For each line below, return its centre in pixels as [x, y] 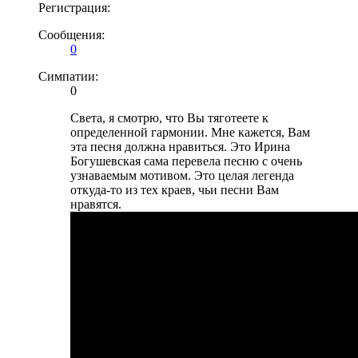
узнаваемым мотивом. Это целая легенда [182, 176]
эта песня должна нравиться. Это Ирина [180, 147]
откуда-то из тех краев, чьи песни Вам [175, 190]
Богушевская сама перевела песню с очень [186, 161]
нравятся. [96, 205]
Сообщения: [72, 35]
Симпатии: [68, 77]
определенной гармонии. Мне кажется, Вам [190, 133]
